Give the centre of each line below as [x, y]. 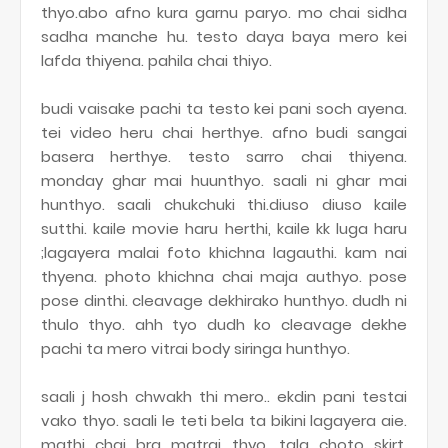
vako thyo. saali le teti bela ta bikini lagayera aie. [224, 420]
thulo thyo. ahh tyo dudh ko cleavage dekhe [224, 324]
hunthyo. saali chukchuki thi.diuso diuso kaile [224, 204]
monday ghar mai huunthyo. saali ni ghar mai [224, 180]
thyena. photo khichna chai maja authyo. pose [224, 276]
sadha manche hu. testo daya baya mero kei [224, 36]
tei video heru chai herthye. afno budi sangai [224, 132]
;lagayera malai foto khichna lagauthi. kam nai [224, 252]
